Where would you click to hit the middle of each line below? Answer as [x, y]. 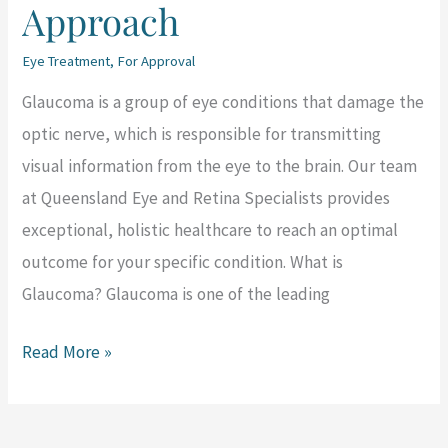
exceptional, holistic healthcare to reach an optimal [210, 230]
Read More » [67, 352]
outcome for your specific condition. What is [183, 262]
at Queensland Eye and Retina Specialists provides [206, 198]
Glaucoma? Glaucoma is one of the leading [176, 294]
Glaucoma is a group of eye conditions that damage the [223, 102]
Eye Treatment [66, 60]
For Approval [156, 60]
